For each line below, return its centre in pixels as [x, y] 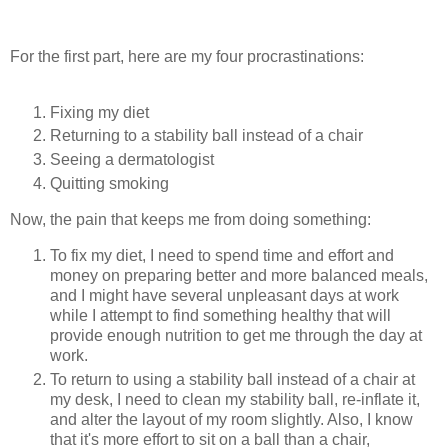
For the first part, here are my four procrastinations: [187, 56]
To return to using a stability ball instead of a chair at [232, 379]
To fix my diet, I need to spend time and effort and [222, 256]
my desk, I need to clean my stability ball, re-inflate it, [235, 399]
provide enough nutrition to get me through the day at [236, 336]
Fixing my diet [99, 112]
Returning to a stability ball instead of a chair [206, 136]
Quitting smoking [109, 184]
